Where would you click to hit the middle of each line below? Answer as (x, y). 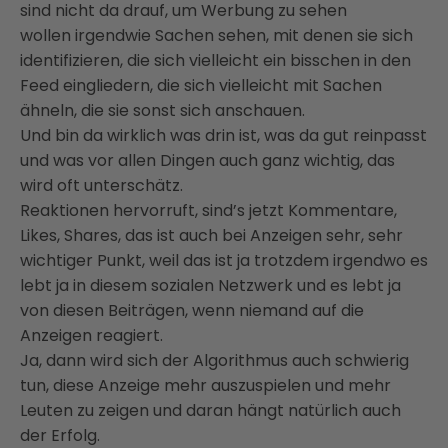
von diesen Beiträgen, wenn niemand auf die (192, 310)
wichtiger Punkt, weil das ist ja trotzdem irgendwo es (224, 260)
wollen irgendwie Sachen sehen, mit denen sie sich (216, 35)
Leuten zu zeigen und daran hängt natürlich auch (210, 410)
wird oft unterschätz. (101, 185)
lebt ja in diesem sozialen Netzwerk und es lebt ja (210, 285)
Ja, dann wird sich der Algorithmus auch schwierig (214, 360)
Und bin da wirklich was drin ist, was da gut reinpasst (223, 135)
